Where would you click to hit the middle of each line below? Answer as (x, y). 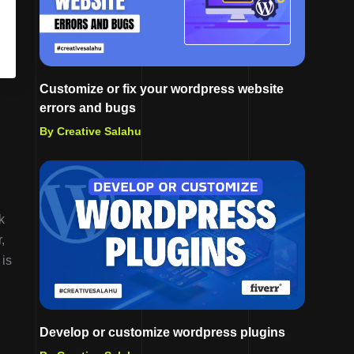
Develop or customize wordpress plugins (162, 333)
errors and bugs (88, 108)
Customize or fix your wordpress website (162, 89)
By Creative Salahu (90, 132)
